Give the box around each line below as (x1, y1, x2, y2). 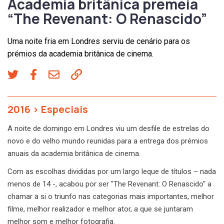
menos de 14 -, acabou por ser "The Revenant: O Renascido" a (7, 179, 211, 188)
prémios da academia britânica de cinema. (7, 48, 153, 58)
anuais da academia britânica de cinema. (7, 148, 140, 158)
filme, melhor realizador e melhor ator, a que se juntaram (7, 204, 193, 213)
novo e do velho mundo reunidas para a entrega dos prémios (7, 136, 208, 145)
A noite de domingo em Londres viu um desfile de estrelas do (7, 123, 209, 133)
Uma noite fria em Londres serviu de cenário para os (7, 36, 190, 46)
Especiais (41, 102, 88, 116)
